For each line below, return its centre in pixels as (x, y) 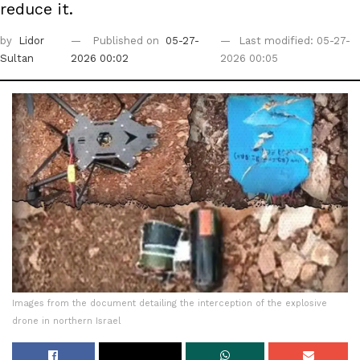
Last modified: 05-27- (294, 41)
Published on (128, 41)
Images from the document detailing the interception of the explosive (170, 304)
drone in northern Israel (66, 321)
